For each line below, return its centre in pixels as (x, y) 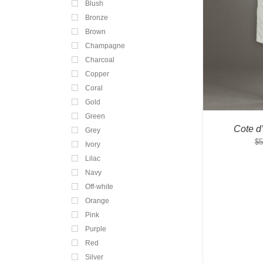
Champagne (105, 45)
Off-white (99, 186)
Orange (97, 200)
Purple (96, 228)
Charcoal (100, 59)
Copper (97, 73)
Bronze (97, 17)
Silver (94, 257)
